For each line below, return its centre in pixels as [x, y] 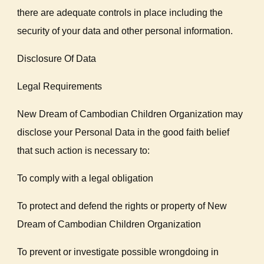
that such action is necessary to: [84, 151]
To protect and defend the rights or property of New [122, 206]
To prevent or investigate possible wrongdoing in [118, 252]
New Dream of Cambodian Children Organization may [130, 114]
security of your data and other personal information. [125, 31]
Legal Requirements [60, 86]
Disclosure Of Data [57, 59]
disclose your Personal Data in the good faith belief [123, 132]
